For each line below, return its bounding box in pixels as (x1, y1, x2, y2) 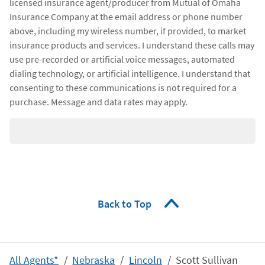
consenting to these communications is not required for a (9, 82, 237, 94)
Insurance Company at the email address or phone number (9, 11, 243, 23)
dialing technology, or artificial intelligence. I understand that (9, 67, 250, 80)
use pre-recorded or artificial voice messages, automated (9, 53, 235, 66)
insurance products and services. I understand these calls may (9, 39, 254, 51)
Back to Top (97, 197, 154, 211)
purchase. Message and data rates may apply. (9, 96, 188, 108)
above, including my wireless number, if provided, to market (9, 25, 246, 37)
